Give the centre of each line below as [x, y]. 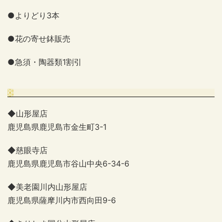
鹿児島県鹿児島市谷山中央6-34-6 [68, 163]
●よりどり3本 [33, 15]
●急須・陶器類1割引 [45, 62]
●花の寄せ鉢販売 [39, 38]
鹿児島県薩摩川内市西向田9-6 [62, 200]
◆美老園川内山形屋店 [47, 187]
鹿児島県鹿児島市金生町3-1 [57, 127]
